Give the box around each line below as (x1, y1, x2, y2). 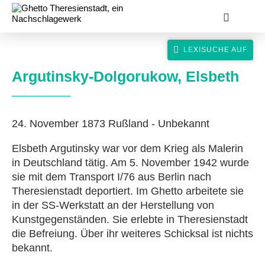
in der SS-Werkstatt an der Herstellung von (12, 199, 214, 211)
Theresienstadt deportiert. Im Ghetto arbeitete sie (12, 185, 244, 197)
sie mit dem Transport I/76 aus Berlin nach (12, 171, 211, 183)
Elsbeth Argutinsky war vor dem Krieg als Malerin (12, 143, 243, 154)
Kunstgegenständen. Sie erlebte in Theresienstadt (12, 214, 248, 225)
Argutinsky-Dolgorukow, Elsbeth (12, 68, 239, 85)
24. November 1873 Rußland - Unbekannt (12, 118, 209, 130)
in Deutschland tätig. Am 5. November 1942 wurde (12, 157, 249, 169)
